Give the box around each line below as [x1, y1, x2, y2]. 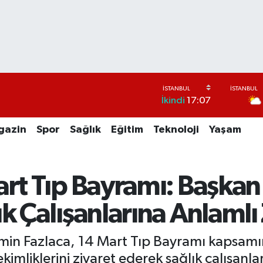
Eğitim [110, 124, 143, 136]
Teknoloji [153, 124, 199, 136]
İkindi [161, 96, 185, 106]
